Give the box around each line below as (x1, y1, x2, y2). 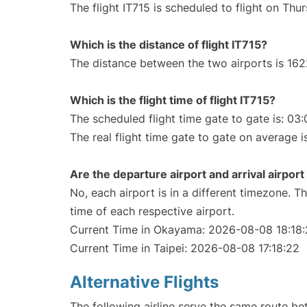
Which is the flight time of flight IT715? (70, 93, 275, 108)
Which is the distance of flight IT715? (70, 38, 267, 52)
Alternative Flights (70, 272, 219, 293)
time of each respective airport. (70, 204, 234, 219)
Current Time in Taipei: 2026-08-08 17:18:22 (70, 241, 299, 256)
